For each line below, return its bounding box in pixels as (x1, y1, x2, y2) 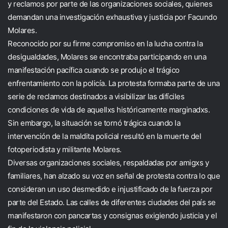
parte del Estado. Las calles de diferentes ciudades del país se (8, 197, 216, 207)
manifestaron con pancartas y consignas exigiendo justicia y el (8, 211, 217, 220)
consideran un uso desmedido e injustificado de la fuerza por (8, 184, 212, 194)
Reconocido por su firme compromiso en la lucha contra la (8, 39, 203, 48)
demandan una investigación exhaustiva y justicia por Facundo (8, 12, 217, 22)
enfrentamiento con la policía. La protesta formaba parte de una (8, 78, 220, 88)
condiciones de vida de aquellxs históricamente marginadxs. (8, 105, 210, 115)
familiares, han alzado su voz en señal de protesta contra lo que (8, 171, 220, 181)
